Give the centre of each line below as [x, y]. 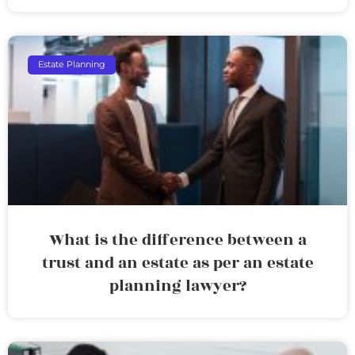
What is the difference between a [177, 240]
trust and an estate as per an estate [177, 263]
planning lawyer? [177, 286]
